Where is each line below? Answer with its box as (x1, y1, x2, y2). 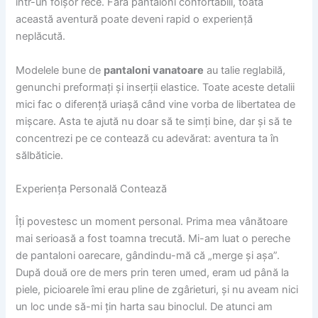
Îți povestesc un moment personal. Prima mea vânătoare (16, 214, 288, 228)
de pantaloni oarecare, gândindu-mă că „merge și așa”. (16, 248, 280, 262)
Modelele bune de (16, 63, 104, 77)
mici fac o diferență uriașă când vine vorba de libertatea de (16, 97, 296, 111)
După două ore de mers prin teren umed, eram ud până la (16, 265, 290, 279)
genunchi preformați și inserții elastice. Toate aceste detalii (16, 80, 295, 94)
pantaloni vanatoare (104, 63, 204, 77)
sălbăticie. (16, 148, 64, 162)
